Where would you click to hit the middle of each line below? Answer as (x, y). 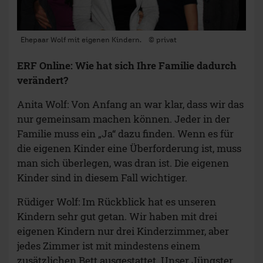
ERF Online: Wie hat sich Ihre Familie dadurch (127, 66)
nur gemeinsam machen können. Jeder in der (124, 119)
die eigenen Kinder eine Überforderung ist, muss (129, 149)
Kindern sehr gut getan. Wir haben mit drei (117, 217)
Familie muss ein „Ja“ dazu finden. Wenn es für (125, 134)
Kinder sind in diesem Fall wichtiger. (102, 178)
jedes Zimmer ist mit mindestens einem (109, 246)
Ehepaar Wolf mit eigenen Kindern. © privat (99, 40)
